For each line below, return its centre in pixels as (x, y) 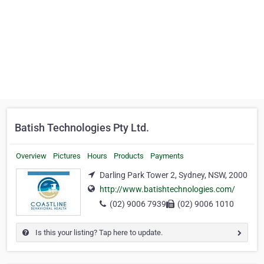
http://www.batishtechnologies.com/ (167, 189)
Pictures (67, 156)
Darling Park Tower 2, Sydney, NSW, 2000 (174, 175)
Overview (31, 156)
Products (129, 156)
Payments (167, 156)
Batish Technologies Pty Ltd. (82, 128)
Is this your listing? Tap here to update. (98, 232)
